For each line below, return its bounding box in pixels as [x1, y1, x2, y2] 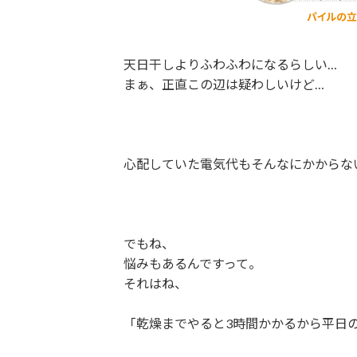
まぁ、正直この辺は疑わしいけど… [123, 76, 324, 92]
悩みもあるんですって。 [123, 256, 261, 271]
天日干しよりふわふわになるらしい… [123, 57, 337, 72]
